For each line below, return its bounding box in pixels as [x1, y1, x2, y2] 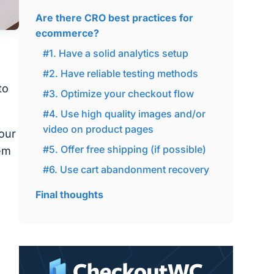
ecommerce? [35, 27, 99, 39]
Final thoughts [35, 188, 103, 201]
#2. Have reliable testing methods [42, 67, 198, 80]
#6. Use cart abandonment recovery [42, 163, 209, 176]
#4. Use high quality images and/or [42, 108, 206, 120]
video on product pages [42, 123, 154, 135]
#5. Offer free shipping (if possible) [42, 143, 206, 155]
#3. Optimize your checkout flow [42, 87, 194, 100]
